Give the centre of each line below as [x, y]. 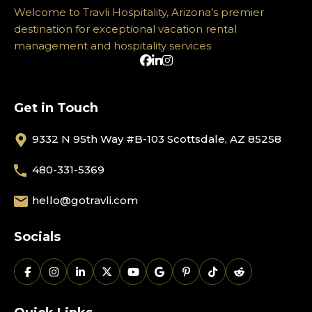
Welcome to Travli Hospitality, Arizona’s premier [139, 12]
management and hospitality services [112, 46]
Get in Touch [56, 108]
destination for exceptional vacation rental [125, 29]
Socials [37, 237]
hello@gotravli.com [85, 200]
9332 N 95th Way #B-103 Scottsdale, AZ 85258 [157, 139]
